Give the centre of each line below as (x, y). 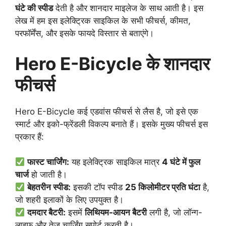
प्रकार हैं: (30, 136)
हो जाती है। (48, 175)
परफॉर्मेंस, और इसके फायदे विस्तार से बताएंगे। (84, 34)
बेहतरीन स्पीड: (49, 187)
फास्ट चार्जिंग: (48, 162)
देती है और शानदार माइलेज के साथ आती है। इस (128, 8)
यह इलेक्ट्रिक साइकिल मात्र (116, 162)
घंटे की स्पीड (34, 8)
